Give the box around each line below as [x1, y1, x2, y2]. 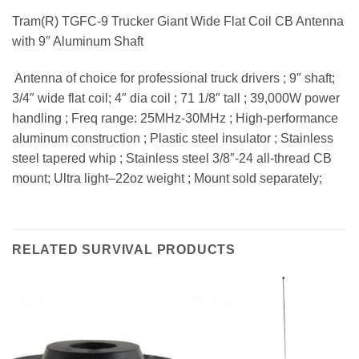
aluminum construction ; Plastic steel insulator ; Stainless [12, 131, 333, 146]
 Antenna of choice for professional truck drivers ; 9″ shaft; [12, 71, 335, 86]
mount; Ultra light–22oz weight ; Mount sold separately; [12, 171, 322, 186]
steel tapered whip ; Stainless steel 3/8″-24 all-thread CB [12, 151, 332, 166]
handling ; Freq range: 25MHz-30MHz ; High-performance [12, 111, 338, 126]
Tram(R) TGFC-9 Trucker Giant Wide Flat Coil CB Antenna [12, 14, 344, 29]
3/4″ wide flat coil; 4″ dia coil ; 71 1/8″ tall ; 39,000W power [12, 91, 340, 106]
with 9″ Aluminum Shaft [12, 34, 143, 49]
